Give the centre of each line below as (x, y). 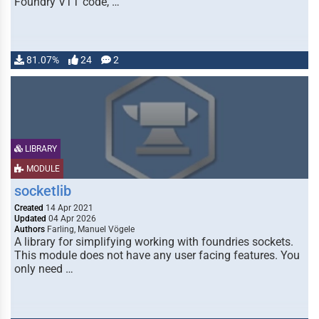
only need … (44, 269)
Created (29, 208)
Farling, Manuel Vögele (90, 229)
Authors (30, 229)
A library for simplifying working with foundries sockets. (154, 242)
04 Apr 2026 (71, 219)
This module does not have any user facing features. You (157, 255)
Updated (30, 219)
